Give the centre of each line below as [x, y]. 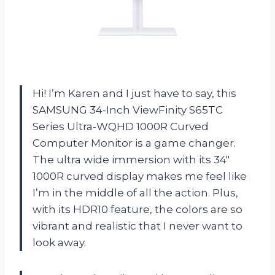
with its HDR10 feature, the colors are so [137, 210]
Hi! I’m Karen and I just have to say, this [134, 94]
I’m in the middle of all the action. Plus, [135, 193]
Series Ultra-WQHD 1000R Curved [121, 127]
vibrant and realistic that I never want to [137, 226]
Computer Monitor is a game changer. [134, 143]
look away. [59, 243]
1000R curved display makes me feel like [140, 176]
